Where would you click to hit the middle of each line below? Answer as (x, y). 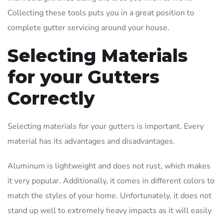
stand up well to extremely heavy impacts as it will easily (110, 210)
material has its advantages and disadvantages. (91, 141)
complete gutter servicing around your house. (88, 28)
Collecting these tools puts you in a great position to (101, 13)
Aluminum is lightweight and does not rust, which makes (109, 166)
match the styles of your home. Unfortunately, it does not (110, 195)
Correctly (51, 98)
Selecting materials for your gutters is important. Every (106, 126)
